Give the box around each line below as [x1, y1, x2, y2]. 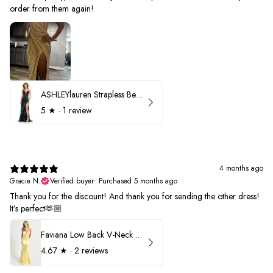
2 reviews [74, 244, 108, 257]
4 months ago [219, 162, 263, 174]
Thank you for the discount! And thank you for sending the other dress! [10, 190, 260, 202]
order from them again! [10, 2, 94, 15]
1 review [63, 104, 92, 116]
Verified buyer [50, 175, 94, 186]
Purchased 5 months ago [99, 175, 177, 186]
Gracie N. [10, 175, 41, 186]
